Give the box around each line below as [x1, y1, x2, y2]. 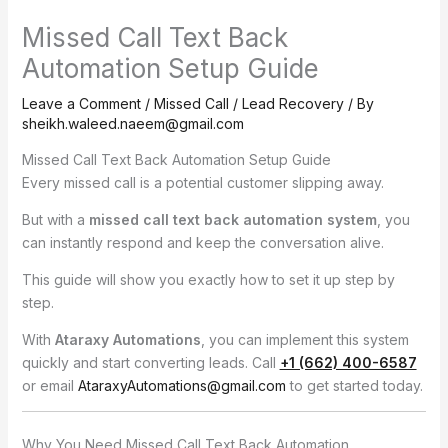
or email [21, 377, 78, 395]
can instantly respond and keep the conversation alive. [21, 234, 384, 252]
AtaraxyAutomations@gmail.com [77, 377, 286, 395]
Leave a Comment [21, 95, 141, 113]
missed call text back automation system [88, 211, 377, 229]
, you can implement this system [200, 331, 409, 349]
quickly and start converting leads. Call [21, 354, 280, 372]
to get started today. [285, 377, 423, 395]
